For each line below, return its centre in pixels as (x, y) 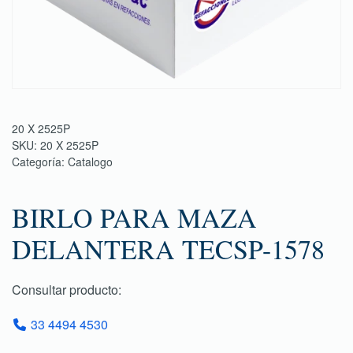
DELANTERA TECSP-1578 (168, 249)
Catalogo (90, 162)
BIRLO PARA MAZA (134, 217)
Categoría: (40, 162)
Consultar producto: (67, 290)
